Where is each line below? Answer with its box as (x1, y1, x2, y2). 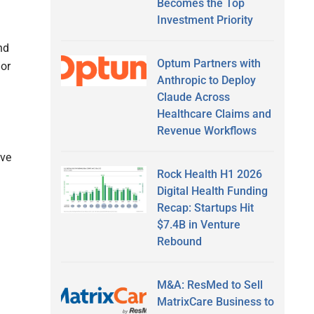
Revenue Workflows (156, 123, 257, 137)
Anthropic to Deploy (156, 73, 256, 87)
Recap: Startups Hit (156, 200, 254, 214)
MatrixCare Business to (156, 294, 274, 308)
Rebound (156, 234, 202, 248)
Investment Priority (156, 13, 253, 27)
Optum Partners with (156, 56, 261, 70)
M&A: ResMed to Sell (156, 278, 263, 292)
